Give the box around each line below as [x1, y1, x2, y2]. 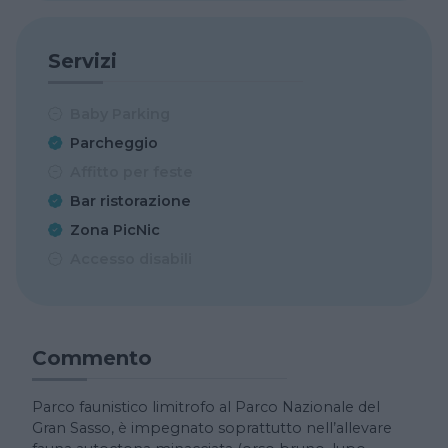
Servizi [48, 48, 117, 73]
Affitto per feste [70, 163, 193, 182]
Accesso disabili [70, 250, 192, 269]
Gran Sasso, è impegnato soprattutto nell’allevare [32, 419, 392, 438]
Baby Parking [70, 105, 170, 124]
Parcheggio [70, 134, 158, 153]
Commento [32, 346, 152, 371]
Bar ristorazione [70, 192, 191, 211]
